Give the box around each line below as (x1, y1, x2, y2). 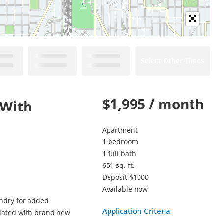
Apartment (102, 125, 137, 135)
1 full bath (102, 149, 136, 158)
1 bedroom (102, 137, 138, 146)
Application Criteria (102, 206, 170, 216)
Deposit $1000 (102, 172, 149, 182)
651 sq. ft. (102, 161, 135, 170)
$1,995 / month (102, 94, 204, 113)
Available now (102, 184, 148, 193)
